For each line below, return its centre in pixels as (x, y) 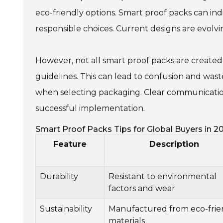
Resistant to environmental (163, 176)
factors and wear (142, 188)
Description (174, 144)
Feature (70, 144)
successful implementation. (90, 108)
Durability (59, 176)
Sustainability (66, 209)
